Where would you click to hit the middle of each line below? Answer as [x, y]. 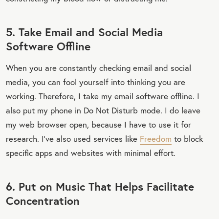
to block [187, 138]
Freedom [156, 138]
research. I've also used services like [73, 138]
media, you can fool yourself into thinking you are [96, 82]
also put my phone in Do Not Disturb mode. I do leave [103, 110]
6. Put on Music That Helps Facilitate [100, 186]
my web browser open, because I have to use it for [99, 124]
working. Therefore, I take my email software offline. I [103, 96]
